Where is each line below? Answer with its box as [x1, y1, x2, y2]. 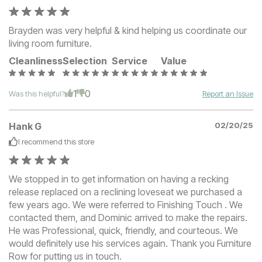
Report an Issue [202, 88, 253, 98]
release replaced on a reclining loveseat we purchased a [9, 185, 242, 198]
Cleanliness [9, 54, 63, 67]
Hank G [9, 120, 42, 132]
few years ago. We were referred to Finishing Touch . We [9, 198, 243, 211]
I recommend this [18, 136, 78, 146]
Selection [63, 54, 107, 67]
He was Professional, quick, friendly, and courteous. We [9, 224, 238, 236]
